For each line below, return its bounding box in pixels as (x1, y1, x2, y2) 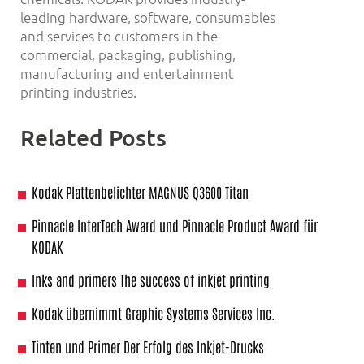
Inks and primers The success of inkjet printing (32, 271, 270, 289)
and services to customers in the (20, 27, 218, 45)
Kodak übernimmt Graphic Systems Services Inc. (32, 304, 275, 323)
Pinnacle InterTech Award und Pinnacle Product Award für (32, 216, 318, 235)
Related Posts (20, 123, 167, 152)
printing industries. (20, 83, 136, 102)
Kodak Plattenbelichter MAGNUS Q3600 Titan (32, 183, 249, 201)
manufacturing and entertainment (20, 64, 234, 83)
